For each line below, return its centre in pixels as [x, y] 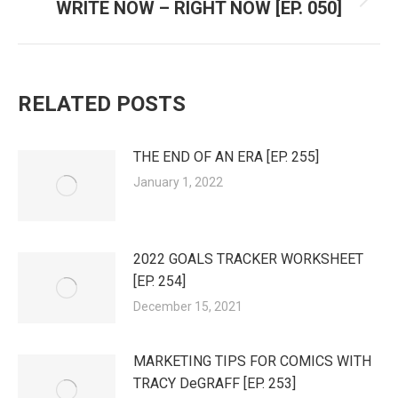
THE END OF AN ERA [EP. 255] [226, 157]
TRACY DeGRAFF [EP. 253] [215, 383]
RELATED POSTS [102, 104]
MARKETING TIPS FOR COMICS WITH [252, 361]
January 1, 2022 [178, 182]
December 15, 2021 [188, 306]
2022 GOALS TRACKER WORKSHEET [248, 259]
